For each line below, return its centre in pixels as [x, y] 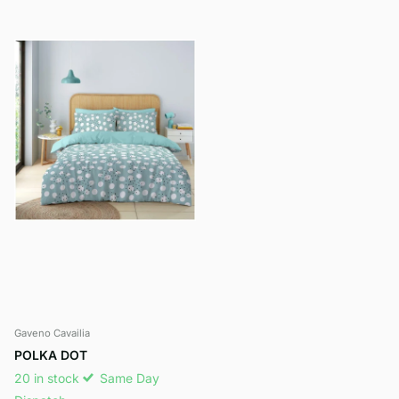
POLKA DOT [51, 354]
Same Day [128, 378]
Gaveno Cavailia [52, 333]
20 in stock [49, 378]
